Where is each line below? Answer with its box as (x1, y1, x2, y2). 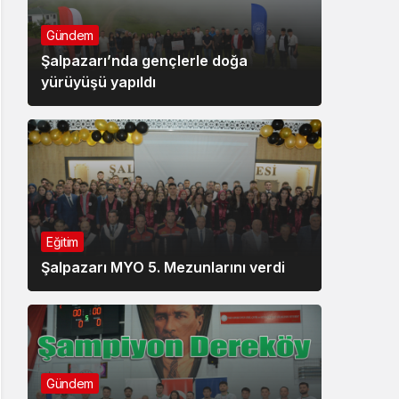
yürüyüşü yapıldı (41, 72, 156, 91)
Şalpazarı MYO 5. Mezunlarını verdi (41, 257, 285, 276)
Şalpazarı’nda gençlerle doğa (41, 51, 248, 69)
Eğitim (46, 233, 78, 249)
